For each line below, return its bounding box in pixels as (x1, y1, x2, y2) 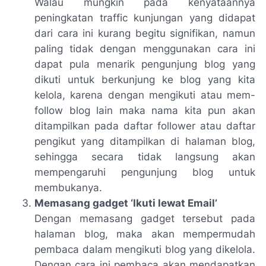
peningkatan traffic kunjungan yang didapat (34, 12, 255, 24)
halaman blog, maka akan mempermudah (34, 228, 255, 240)
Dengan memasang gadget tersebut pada (34, 213, 255, 225)
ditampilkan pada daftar (34, 120, 157, 132)
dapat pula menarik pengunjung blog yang (34, 58, 255, 71)
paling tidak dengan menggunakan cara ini (34, 43, 255, 55)
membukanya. (34, 182, 102, 194)
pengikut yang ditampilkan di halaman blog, (34, 135, 255, 148)
